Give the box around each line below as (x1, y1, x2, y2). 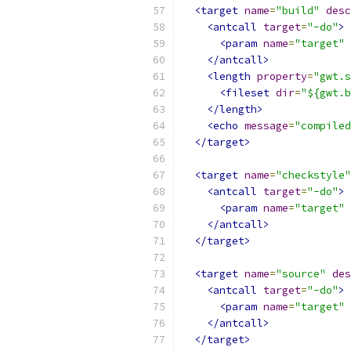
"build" (276, 4, 320, 17)
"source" (276, 267, 326, 280)
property (257, 70, 307, 83)
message (244, 119, 288, 132)
